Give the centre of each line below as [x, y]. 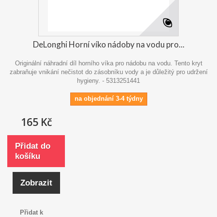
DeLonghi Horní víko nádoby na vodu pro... [108, 44]
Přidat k [31, 212]
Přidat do [33, 146]
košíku [28, 156]
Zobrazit [36, 183]
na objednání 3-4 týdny [108, 98]
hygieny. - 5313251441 [108, 80]
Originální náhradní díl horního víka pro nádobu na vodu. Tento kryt [108, 63]
